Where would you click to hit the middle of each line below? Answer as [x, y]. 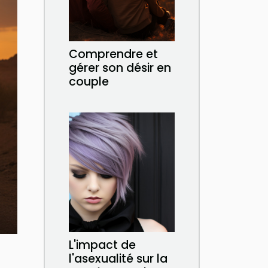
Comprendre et [113, 54]
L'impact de [102, 245]
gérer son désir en [120, 68]
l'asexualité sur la [118, 259]
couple [89, 82]
